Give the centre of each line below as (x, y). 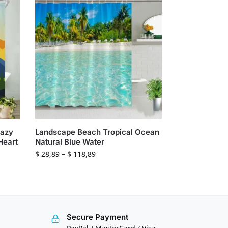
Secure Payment (97, 217)
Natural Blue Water (70, 141)
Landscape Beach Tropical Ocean (97, 132)
